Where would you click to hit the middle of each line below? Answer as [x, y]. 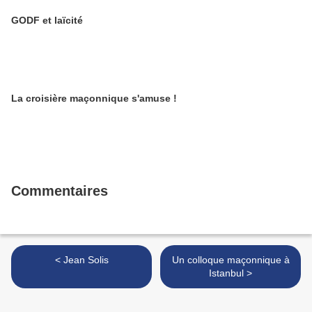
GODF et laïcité [47, 21]
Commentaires [60, 191]
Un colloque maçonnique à [231, 260]
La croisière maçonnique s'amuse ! [94, 99]
